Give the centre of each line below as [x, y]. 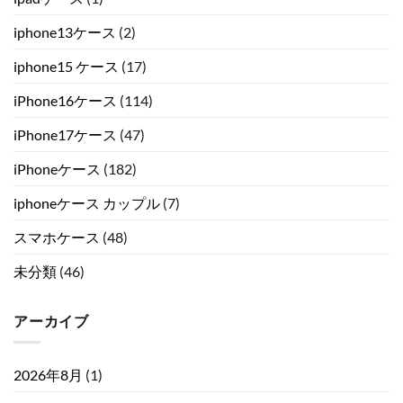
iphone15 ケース [66, 66]
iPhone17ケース [65, 134]
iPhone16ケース [65, 100]
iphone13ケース [65, 31]
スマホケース [57, 237]
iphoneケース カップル [87, 202]
